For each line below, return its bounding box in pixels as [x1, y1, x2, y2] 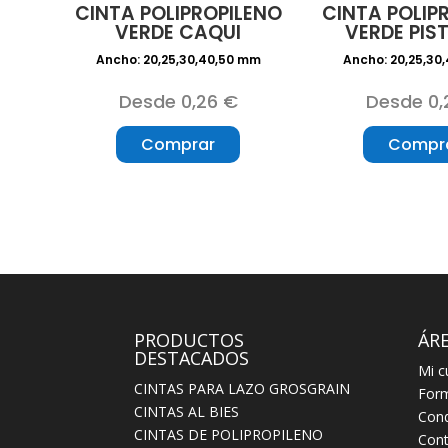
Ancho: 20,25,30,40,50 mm [95, 51, 261, 69]
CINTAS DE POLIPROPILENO [134, 425, 324, 445]
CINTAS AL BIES [134, 402, 240, 422]
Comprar [141, 133, 216, 157]
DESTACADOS [134, 346, 250, 371]
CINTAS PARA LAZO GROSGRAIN [134, 379, 351, 399]
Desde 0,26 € [118, 89, 238, 115]
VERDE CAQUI [115, 19, 242, 47]
